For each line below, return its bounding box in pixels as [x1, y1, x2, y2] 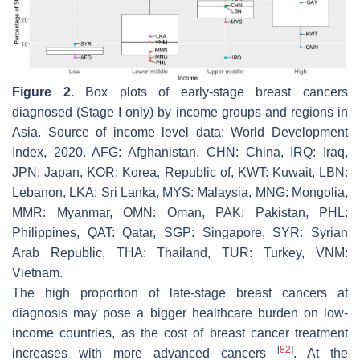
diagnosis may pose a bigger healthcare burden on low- [12, 306, 348, 321]
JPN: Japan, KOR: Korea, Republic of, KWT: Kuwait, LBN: [12, 166, 348, 180]
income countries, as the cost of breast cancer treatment [12, 326, 348, 341]
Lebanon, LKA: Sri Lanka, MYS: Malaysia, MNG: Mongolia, [12, 186, 348, 200]
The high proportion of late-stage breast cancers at [12, 286, 348, 301]
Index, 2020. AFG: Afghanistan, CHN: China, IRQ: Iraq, [12, 145, 348, 160]
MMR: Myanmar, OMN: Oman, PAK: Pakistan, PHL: [12, 206, 348, 220]
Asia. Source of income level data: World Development [12, 125, 348, 140]
